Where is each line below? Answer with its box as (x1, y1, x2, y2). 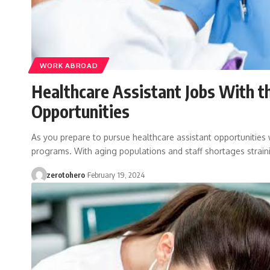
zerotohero (46, 170, 85, 180)
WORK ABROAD (39, 61, 98, 71)
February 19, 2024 (87, 170, 145, 180)
